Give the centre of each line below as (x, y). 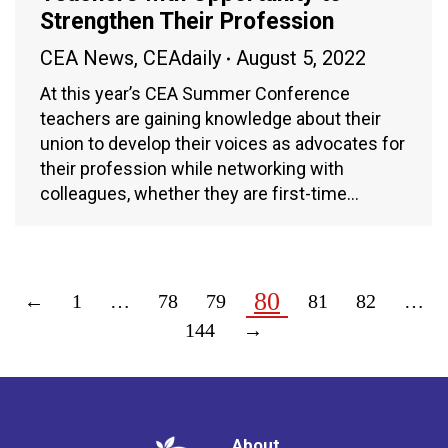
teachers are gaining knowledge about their (210, 119)
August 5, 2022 (301, 58)
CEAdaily (182, 58)
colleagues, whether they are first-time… (199, 194)
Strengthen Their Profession (187, 22)
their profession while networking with (192, 169)
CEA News (87, 58)
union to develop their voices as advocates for (222, 144)
